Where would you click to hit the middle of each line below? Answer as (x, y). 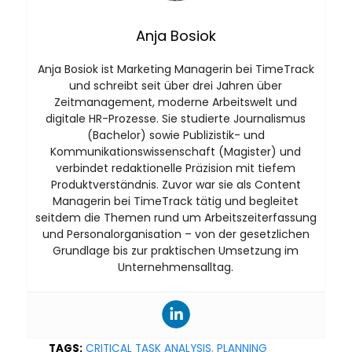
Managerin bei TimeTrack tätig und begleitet (176, 201)
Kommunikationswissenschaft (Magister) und (176, 151)
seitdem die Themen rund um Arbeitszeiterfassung (176, 217)
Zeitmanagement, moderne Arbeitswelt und (176, 102)
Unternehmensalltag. (176, 267)
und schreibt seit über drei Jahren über (176, 85)
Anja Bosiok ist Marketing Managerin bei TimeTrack (176, 69)
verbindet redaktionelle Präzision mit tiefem (176, 168)
